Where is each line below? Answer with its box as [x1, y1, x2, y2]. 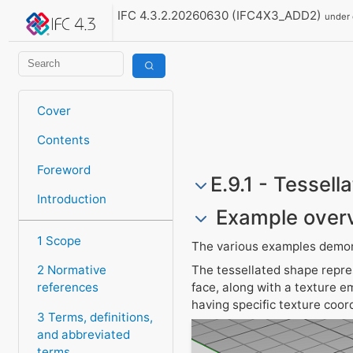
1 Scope [36, 233, 81, 249]
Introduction [36, 191, 106, 206]
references [36, 280, 98, 295]
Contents [36, 132, 90, 148]
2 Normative [36, 262, 106, 278]
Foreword [36, 162, 91, 177]
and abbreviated [36, 326, 130, 342]
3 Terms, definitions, [36, 309, 153, 325]
